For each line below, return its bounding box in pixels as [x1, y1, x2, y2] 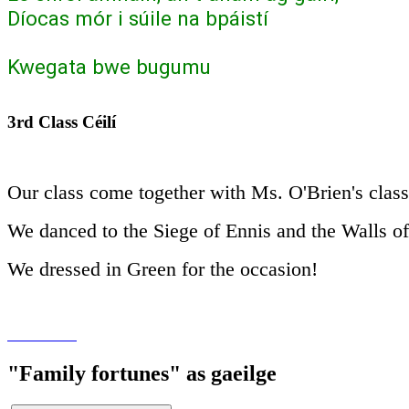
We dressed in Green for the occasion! [7, 257, 318, 280]
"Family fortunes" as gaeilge [7, 361, 277, 385]
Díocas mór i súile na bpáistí [7, 5, 268, 30]
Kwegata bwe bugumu [7, 54, 211, 79]
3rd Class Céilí [7, 112, 121, 132]
